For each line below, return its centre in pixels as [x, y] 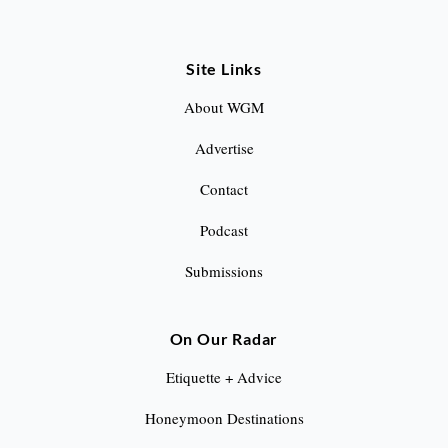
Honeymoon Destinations [224, 418]
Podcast [224, 230]
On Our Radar [224, 339]
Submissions [224, 271]
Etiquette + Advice [224, 377]
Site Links [224, 69]
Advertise [224, 148]
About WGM [224, 107]
